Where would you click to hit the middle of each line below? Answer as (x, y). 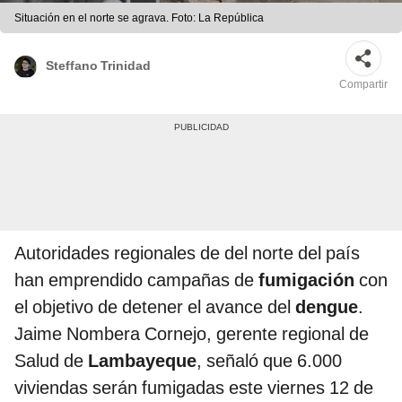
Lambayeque (142, 361)
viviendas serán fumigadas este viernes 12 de (194, 388)
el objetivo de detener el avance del (155, 307)
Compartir (363, 85)
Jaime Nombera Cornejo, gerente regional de (192, 334)
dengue (327, 307)
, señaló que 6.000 (269, 361)
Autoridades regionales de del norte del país (187, 253)
